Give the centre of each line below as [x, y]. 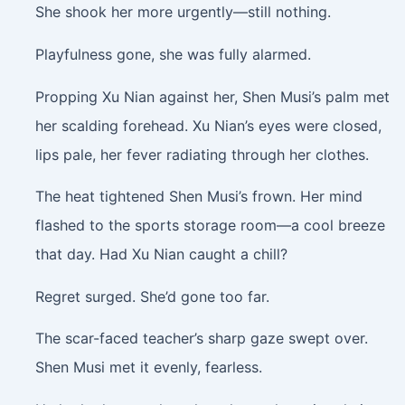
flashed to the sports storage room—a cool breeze [210, 226]
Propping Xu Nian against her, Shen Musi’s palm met [212, 96]
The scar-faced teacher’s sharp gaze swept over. [201, 339]
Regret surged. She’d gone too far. [152, 296]
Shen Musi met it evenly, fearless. [148, 367]
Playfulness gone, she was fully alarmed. [173, 54]
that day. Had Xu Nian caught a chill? [161, 254]
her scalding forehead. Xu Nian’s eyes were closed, [208, 125]
